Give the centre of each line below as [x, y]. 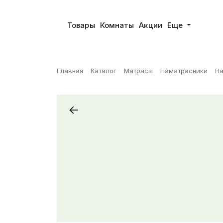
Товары [81, 25]
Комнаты [117, 25]
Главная [70, 71]
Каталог [104, 71]
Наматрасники [184, 71]
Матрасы [138, 71]
